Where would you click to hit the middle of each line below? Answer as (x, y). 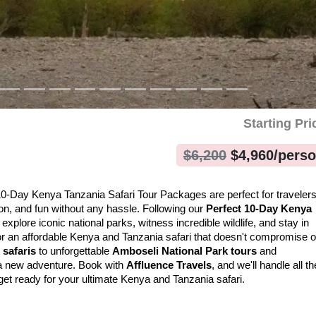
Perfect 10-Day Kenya (259, 209)
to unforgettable (74, 251)
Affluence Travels (169, 265)
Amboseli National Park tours (184, 251)
